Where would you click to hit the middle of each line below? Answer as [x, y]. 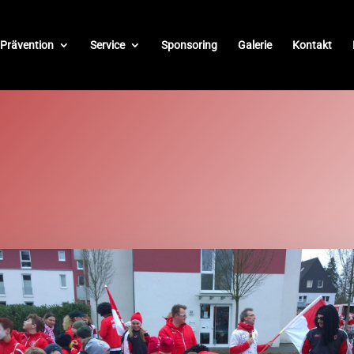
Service [107, 45]
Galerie [255, 45]
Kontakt [312, 45]
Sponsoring [189, 45]
